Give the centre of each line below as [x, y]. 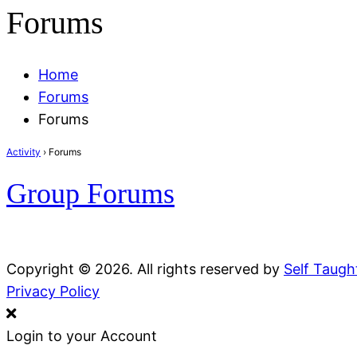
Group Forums [90, 193]
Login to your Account [82, 335]
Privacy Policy [53, 291]
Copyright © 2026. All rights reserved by [145, 269]
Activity [24, 151]
